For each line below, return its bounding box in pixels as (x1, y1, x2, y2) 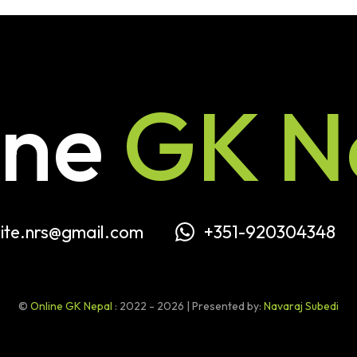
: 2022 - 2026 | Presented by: (112, 299, 264, 313)
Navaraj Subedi (264, 299, 339, 313)
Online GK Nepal (30, 299, 112, 313)
